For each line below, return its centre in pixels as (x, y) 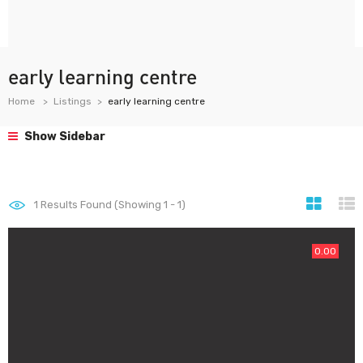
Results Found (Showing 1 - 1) (112, 205)
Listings (73, 101)
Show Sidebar (64, 137)
